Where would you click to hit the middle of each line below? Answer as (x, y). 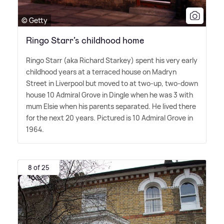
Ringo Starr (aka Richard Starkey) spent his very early (112, 60)
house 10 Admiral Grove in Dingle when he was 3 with (109, 95)
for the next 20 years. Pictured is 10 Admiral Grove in (109, 118)
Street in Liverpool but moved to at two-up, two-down (112, 83)
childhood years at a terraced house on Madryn (101, 72)
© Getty (34, 20)
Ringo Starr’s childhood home (85, 41)
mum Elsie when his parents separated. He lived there (111, 106)
